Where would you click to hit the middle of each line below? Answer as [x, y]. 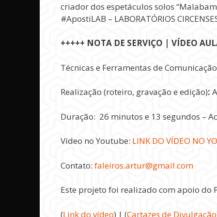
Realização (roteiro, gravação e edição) [134, 92]
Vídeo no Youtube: [96, 141]
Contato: [77, 165]
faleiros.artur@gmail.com [144, 165]
